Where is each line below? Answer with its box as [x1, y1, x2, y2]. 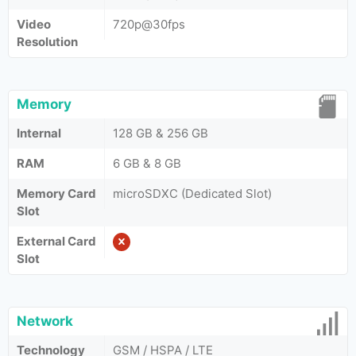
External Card [17, 234, 96, 249]
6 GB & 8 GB [113, 156, 181, 171]
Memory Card [17, 186, 96, 201]
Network [17, 313, 73, 329]
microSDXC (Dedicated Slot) [113, 186, 272, 201]
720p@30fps [113, 17, 185, 32]
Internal [17, 126, 61, 141]
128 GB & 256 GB [113, 126, 208, 141]
